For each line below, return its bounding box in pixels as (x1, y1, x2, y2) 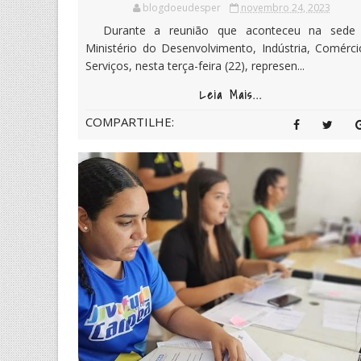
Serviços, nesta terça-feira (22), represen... (85, 58, 305, 74)
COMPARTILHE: (85, 114, 174, 131)
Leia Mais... (200, 86, 263, 105)
